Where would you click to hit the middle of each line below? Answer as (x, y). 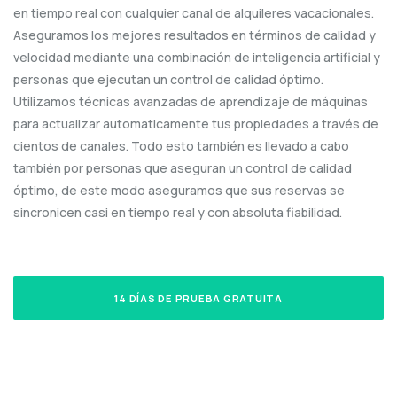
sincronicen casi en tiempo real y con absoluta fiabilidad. (178, 213)
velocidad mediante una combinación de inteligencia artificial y (197, 58)
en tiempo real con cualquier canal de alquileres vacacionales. (194, 13)
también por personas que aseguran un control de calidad (183, 168)
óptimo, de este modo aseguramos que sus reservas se (179, 191)
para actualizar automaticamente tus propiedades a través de (196, 124)
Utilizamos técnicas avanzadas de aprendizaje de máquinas (191, 102)
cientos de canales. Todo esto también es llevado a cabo (181, 146)
